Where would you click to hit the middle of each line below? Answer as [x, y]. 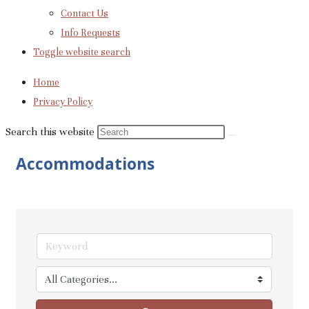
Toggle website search [82, 52]
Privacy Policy [63, 102]
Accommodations [85, 163]
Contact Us [84, 13]
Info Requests [90, 33]
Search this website [51, 132]
